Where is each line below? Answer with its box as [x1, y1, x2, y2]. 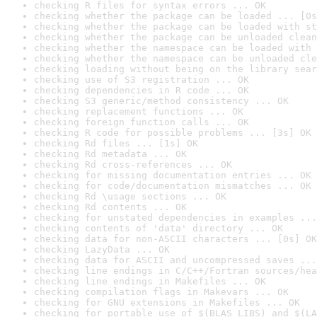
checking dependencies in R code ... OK [34, 85, 249, 96]
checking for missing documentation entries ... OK [34, 170, 311, 180]
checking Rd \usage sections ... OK [34, 191, 226, 202]
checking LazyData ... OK [34, 244, 170, 255]
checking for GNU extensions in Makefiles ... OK [34, 297, 300, 308]
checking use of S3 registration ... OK [34, 74, 249, 85]
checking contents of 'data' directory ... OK [34, 223, 283, 234]
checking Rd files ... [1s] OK [34, 138, 198, 149]
